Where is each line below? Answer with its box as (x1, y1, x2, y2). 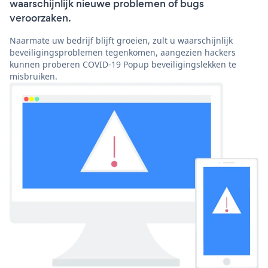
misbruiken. (10, 71, 57, 83)
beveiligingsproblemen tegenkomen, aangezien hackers (10, 47, 236, 59)
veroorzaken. (10, 11, 71, 26)
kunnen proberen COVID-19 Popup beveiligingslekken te (10, 59, 236, 71)
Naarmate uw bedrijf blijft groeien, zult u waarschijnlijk (10, 35, 233, 47)
